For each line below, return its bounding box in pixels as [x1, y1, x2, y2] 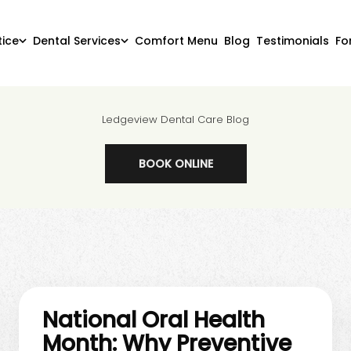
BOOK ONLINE [138, 156, 213, 172]
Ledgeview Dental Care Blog [102, 112, 249, 127]
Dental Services [32, 32, 121, 49]
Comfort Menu [134, 32, 218, 49]
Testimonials [255, 32, 329, 49]
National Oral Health [42, 305, 265, 335]
